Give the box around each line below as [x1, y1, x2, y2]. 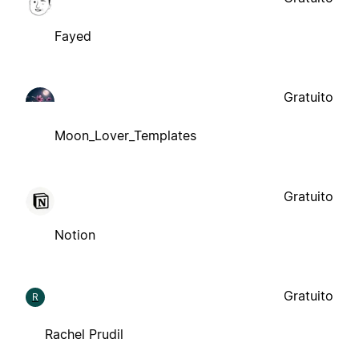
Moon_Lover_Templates [54, 127, 196, 143]
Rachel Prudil [45, 325, 123, 342]
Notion [54, 226, 95, 243]
